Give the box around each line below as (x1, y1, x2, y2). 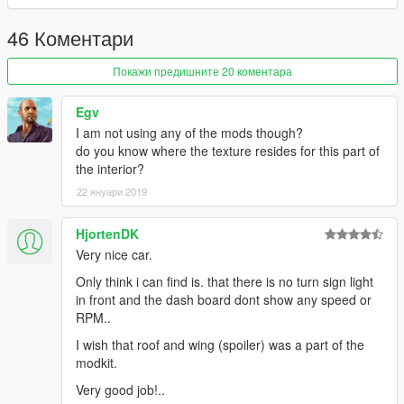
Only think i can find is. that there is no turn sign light (76, 271, 373, 290)
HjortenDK (76, 224, 139, 243)
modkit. (76, 353, 117, 372)
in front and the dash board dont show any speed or (76, 289, 372, 308)
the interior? (76, 159, 144, 178)
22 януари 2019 (77, 183, 147, 198)
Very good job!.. (76, 380, 165, 399)
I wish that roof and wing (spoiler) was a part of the (76, 335, 364, 353)
